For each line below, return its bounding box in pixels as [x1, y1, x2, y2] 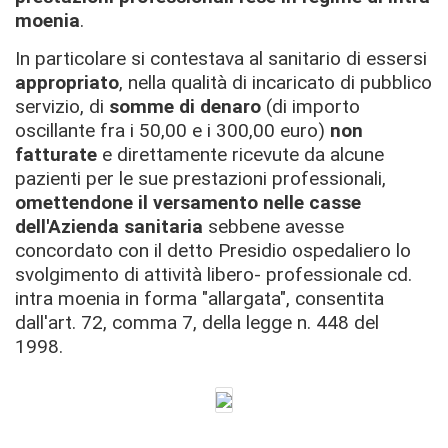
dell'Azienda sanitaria [15, 214, 203, 238]
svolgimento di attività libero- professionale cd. [15, 262, 412, 286]
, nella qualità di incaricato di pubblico [119, 70, 432, 94]
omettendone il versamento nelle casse [15, 190, 361, 214]
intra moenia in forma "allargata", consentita [15, 286, 384, 310]
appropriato [15, 70, 119, 94]
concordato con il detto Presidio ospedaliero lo [15, 238, 411, 262]
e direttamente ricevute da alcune [97, 142, 384, 166]
